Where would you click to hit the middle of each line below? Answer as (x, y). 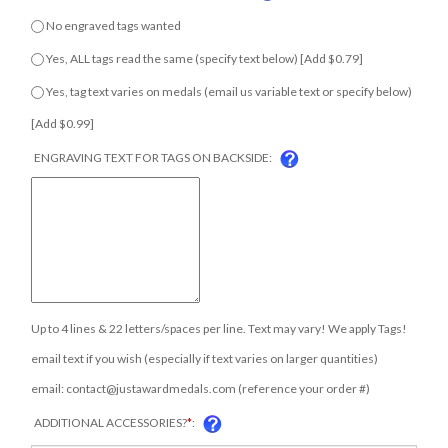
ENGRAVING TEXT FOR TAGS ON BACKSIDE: (152, 149)
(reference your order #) (303, 380)
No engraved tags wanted (118, 25)
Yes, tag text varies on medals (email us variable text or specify (215, 85)
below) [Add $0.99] (81, 115)
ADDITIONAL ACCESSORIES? (109, 414)
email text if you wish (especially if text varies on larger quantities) (204, 350)
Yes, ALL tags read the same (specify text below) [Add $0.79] (209, 55)
